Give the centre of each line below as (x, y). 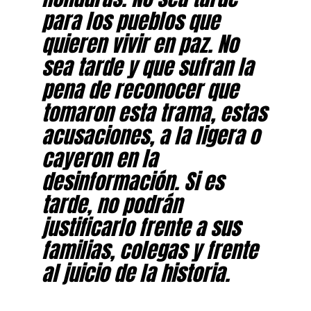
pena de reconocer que (140, 89)
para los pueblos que (130, 20)
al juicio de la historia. (135, 272)
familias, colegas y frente (149, 250)
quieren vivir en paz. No (140, 43)
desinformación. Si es (132, 181)
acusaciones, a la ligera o (150, 135)
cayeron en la (99, 158)
